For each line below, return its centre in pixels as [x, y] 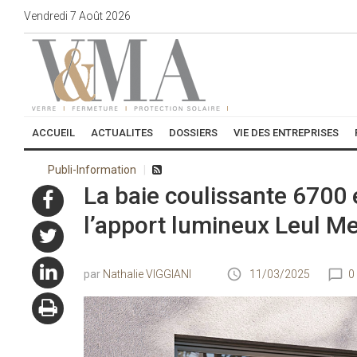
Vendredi [46, 16]
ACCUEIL [53, 133]
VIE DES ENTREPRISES [286, 133]
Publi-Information [92, 170]
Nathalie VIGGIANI [147, 274]
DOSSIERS [193, 133]
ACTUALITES [122, 133]
